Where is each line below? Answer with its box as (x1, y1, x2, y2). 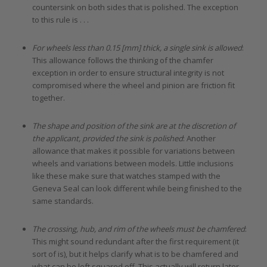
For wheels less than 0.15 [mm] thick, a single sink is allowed (32, 42, 242, 54)
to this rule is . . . (32, 14, 89, 26)
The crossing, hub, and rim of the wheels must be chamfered (32, 223, 245, 235)
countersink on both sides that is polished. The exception (32, 2, 238, 13)
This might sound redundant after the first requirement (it (32, 236, 239, 247)
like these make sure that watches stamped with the (32, 170, 221, 182)
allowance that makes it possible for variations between (32, 145, 235, 157)
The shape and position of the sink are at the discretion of (32, 120, 235, 132)
